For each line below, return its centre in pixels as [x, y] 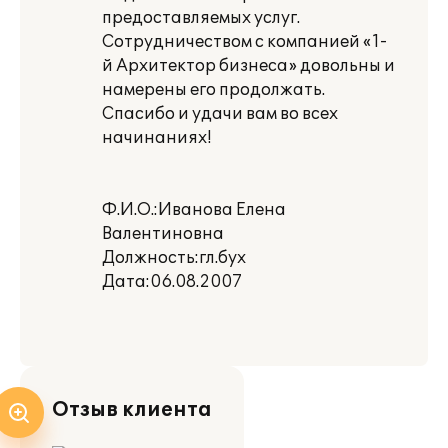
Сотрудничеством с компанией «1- [244, 42]
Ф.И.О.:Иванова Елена [194, 210]
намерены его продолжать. [213, 90]
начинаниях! [156, 138]
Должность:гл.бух [174, 258]
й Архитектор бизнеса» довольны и [248, 66]
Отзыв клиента [132, 410]
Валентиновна [163, 234]
